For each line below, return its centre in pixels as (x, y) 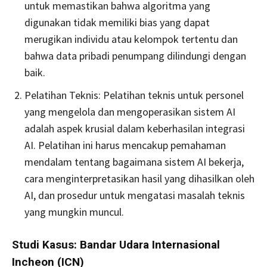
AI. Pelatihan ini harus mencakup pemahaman (125, 145)
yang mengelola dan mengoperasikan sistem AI (130, 111)
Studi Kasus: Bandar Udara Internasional (116, 244)
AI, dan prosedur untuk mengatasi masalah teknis (135, 195)
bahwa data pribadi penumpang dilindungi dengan (135, 55)
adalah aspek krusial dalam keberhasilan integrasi (135, 128)
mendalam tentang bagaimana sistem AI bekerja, (134, 162)
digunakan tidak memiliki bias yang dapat (117, 22)
